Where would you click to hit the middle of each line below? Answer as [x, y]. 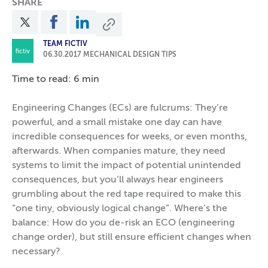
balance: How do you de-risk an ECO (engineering [123, 223]
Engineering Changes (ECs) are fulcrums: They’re [120, 108]
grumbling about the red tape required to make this [127, 194]
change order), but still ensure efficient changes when [132, 237]
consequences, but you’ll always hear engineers [118, 180]
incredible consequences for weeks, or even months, [130, 137]
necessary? [36, 252]
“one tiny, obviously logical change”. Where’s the [120, 209]
